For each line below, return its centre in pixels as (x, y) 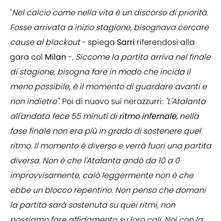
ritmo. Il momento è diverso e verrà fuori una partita (110, 146)
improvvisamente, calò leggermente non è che (102, 176)
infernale (159, 116)
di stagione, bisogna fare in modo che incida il (100, 72)
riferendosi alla (165, 42)
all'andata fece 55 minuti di (64, 116)
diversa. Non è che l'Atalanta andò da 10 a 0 (95, 161)
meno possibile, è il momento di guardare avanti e (108, 87)
